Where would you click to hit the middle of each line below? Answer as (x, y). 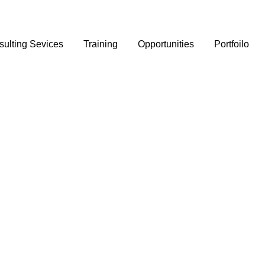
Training (101, 44)
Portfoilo (232, 44)
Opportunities (166, 44)
